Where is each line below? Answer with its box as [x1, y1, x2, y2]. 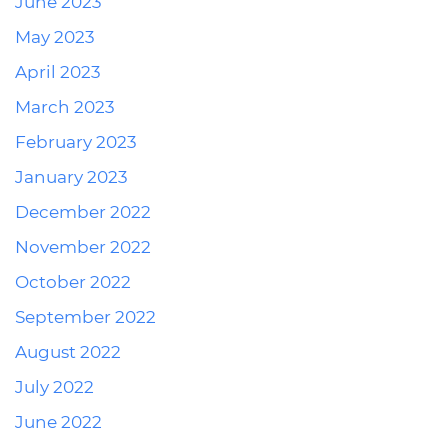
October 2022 [15, 272, 131, 292]
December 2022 [15, 202, 151, 222]
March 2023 [15, 97, 115, 117]
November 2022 [15, 237, 151, 257]
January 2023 [15, 167, 128, 187]
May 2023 [15, 27, 95, 47]
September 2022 [15, 307, 156, 327]
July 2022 [15, 377, 94, 397]
